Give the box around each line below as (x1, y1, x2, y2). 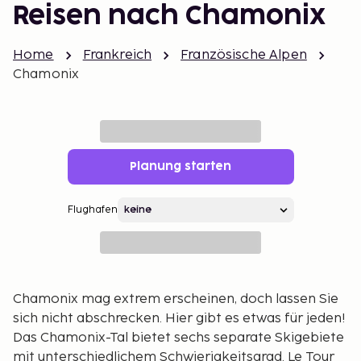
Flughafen (67, 204, 118, 216)
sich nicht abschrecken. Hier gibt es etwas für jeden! (13, 311, 346, 326)
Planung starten (130, 161, 231, 172)
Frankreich (82, 48, 152, 63)
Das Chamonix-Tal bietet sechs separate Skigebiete (13, 330, 346, 346)
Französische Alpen (180, 48, 307, 63)
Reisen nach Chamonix (13, 4, 326, 29)
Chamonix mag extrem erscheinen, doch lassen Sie (13, 292, 338, 307)
